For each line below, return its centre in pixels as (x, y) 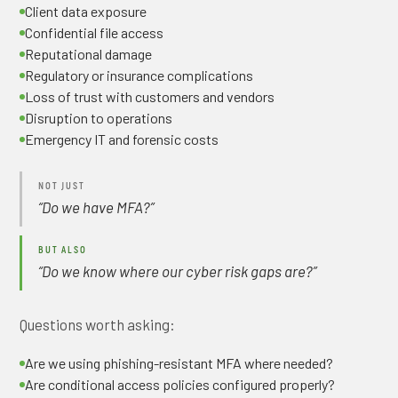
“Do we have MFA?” (96, 207)
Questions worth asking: (98, 324)
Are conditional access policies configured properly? (180, 384)
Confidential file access (95, 32)
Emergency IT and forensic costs (122, 139)
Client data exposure (86, 11)
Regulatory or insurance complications (139, 75)
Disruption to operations (99, 118)
